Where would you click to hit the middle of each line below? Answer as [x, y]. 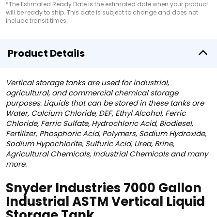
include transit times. [37, 21]
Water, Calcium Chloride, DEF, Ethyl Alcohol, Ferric [96, 113]
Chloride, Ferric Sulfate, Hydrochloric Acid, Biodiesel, [100, 123]
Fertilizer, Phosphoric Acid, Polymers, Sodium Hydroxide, [106, 133]
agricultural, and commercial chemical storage [92, 93]
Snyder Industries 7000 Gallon [104, 188]
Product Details [46, 53]
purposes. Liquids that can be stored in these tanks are [105, 103]
